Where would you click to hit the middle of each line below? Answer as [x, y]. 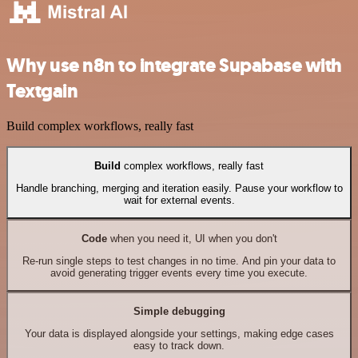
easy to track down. [179, 346]
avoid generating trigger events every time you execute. [179, 273]
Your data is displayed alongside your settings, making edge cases [179, 334]
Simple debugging [179, 311]
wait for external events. [179, 201]
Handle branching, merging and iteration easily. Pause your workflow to [179, 189]
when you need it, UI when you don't [192, 238]
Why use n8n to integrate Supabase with [174, 65]
